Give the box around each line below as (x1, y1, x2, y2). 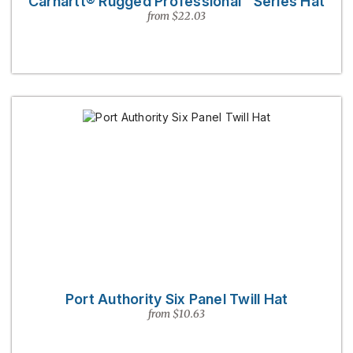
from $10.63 (147, 307, 206, 321)
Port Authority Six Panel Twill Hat (65, 291, 288, 307)
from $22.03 (147, 9, 206, 23)
